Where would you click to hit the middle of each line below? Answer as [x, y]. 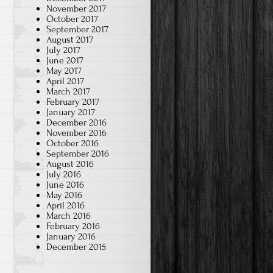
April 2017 [65, 81]
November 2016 [76, 133]
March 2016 [69, 215]
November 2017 [76, 8]
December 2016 [76, 122]
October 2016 [73, 143]
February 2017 [73, 101]
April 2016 [66, 205]
